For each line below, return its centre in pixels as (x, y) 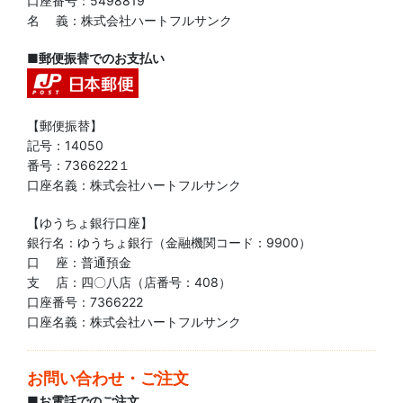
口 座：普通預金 (79, 262)
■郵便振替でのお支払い (96, 58)
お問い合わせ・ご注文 (108, 378)
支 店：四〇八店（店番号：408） (129, 282)
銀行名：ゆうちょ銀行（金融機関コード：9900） (169, 242)
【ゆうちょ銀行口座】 (90, 223)
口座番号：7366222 (85, 302)
